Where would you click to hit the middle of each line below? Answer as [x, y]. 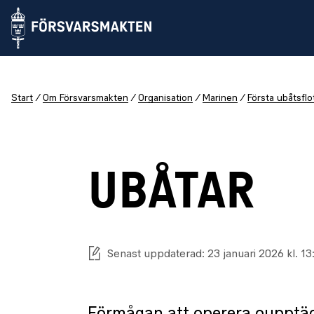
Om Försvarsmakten [86, 98]
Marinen [220, 98]
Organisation [165, 98]
